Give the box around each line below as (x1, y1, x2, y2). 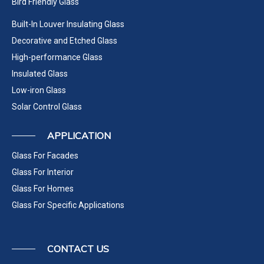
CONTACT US (47, 242, 109, 255)
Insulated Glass (12, 68, 68, 78)
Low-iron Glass (12, 85, 66, 95)
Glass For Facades (12, 150, 78, 160)
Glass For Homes (12, 183, 74, 193)
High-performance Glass (12, 52, 103, 62)
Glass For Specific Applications (12, 200, 124, 210)
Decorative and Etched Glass (12, 35, 117, 45)
